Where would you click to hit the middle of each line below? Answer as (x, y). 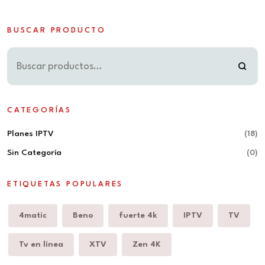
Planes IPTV (30, 134)
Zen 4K (147, 244)
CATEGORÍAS (39, 110)
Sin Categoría (34, 153)
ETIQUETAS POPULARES (65, 184)
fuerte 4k (138, 215)
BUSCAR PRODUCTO (56, 30)
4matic (33, 215)
